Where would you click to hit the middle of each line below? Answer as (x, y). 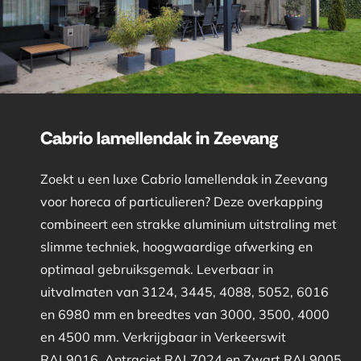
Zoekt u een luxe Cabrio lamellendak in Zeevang (184, 178)
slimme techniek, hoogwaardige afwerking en (176, 246)
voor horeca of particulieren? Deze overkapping (181, 201)
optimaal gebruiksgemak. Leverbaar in (156, 269)
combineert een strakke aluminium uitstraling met (188, 224)
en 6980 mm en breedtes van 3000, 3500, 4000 (185, 314)
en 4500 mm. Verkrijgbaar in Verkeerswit (163, 336)
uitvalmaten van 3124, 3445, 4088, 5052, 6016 (184, 291)
